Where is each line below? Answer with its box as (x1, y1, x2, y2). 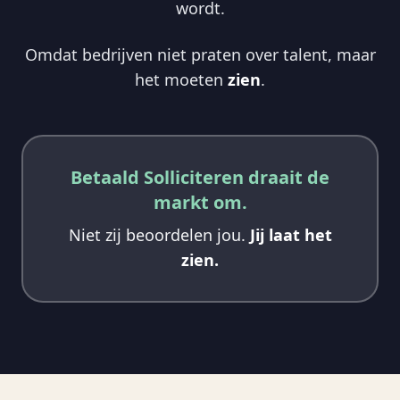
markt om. (153, 190, 247, 214)
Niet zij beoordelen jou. (68, 224, 250, 246)
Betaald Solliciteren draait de (71, 165, 329, 189)
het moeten (135, 69, 228, 90)
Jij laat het (249, 224, 332, 246)
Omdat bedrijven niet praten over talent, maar (24, 44, 376, 65)
